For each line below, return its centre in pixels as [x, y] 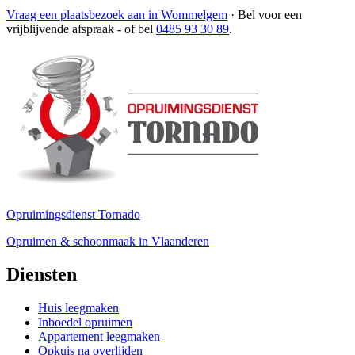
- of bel [135, 29]
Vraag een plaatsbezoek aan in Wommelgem [117, 14]
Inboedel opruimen [85, 323]
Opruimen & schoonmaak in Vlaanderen [108, 241]
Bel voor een [270, 14]
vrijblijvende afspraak [60, 29]
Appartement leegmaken [99, 337]
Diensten [42, 275]
